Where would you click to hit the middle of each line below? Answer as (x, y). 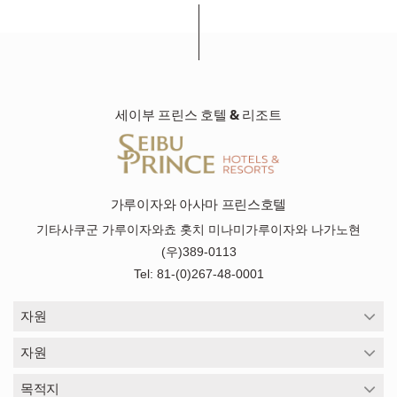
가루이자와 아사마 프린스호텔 (198, 204)
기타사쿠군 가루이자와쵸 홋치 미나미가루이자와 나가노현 (198, 229)
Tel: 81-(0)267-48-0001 (198, 273)
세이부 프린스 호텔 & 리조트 (198, 114)
